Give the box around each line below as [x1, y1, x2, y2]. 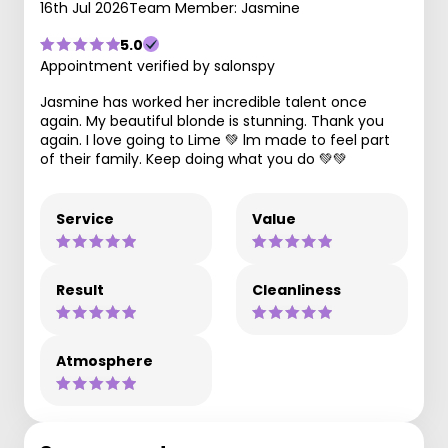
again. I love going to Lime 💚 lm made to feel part [40, 129, 390, 150]
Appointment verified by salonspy [40, 55, 275, 76]
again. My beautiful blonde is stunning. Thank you [40, 110, 384, 131]
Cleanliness [252, 279, 341, 300]
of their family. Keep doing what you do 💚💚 [40, 148, 347, 169]
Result [56, 279, 104, 300]
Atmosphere [56, 350, 153, 371]
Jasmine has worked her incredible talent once [40, 91, 367, 112]
